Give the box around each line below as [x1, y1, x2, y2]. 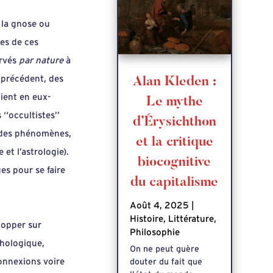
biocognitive [138, 155, 211, 169]
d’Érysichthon [132, 115, 216, 129]
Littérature [168, 214, 214, 224]
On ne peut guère [130, 244, 200, 253]
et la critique [135, 135, 213, 149]
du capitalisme [130, 175, 219, 190]
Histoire [130, 214, 164, 224]
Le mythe [146, 95, 203, 109]
